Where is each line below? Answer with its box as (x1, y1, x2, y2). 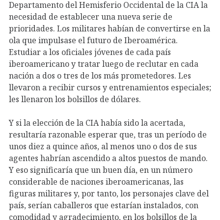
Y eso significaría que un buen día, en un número (9, 164, 192, 175)
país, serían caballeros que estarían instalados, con (9, 199, 198, 211)
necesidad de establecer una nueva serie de (9, 11, 172, 22)
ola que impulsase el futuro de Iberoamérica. (9, 34, 178, 46)
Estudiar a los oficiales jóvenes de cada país (9, 46, 171, 57)
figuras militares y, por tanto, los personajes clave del (9, 188, 209, 199)
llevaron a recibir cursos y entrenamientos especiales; (9, 82, 211, 93)
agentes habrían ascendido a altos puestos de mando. (9, 152, 208, 164)
